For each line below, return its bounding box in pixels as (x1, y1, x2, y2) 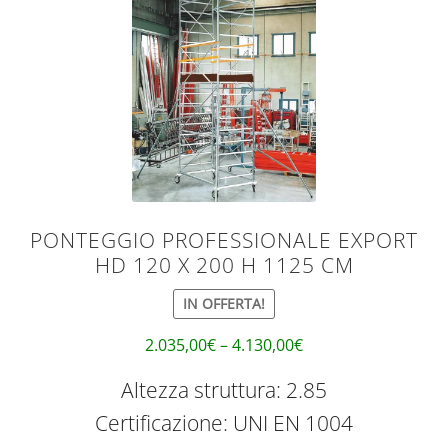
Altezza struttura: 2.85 (121, 375, 327, 404)
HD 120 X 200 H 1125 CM (94, 250, 354, 279)
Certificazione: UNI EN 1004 (95, 408, 353, 437)
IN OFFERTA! (183, 293, 265, 313)
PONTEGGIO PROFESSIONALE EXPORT (30, 225, 418, 254)
